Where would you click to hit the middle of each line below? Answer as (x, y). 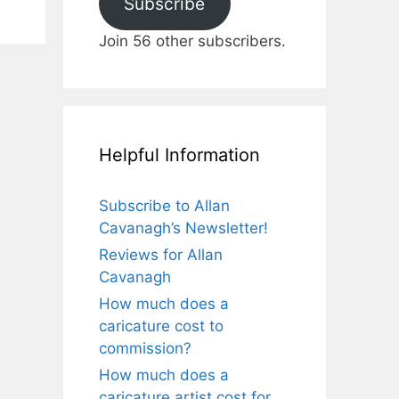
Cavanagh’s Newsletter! (183, 228)
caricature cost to (161, 326)
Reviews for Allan (161, 254)
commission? (145, 348)
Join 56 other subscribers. (192, 41)
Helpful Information (179, 155)
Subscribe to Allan (164, 205)
